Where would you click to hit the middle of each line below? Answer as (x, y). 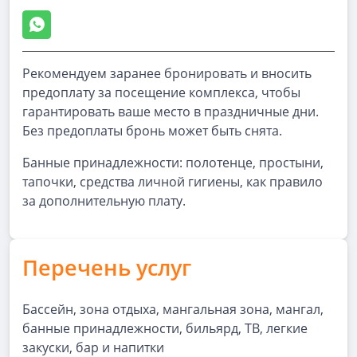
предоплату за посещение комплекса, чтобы (161, 92)
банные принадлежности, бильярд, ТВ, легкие (165, 328)
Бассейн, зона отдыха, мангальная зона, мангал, (173, 309)
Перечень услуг (107, 267)
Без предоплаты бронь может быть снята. (152, 131)
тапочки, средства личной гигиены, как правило (173, 182)
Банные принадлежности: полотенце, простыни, (173, 163)
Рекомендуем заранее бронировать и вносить (167, 73)
